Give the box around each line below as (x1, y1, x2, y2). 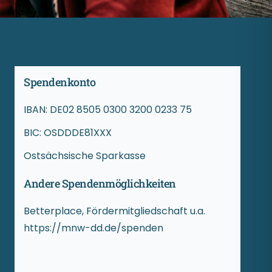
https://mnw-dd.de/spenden (24, 221, 163, 236)
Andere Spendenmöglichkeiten (24, 176, 176, 191)
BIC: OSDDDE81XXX (24, 126, 112, 140)
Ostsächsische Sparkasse (24, 149, 146, 163)
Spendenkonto (24, 75, 96, 90)
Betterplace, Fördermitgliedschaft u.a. (24, 204, 205, 219)
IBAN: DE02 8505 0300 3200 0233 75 (24, 103, 192, 117)
